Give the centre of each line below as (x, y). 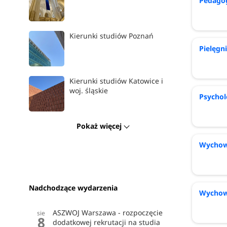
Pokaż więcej (100, 126)
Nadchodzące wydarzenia (73, 188)
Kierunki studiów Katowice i (117, 81)
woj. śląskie (89, 90)
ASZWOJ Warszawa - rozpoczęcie (108, 213)
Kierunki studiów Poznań (112, 35)
